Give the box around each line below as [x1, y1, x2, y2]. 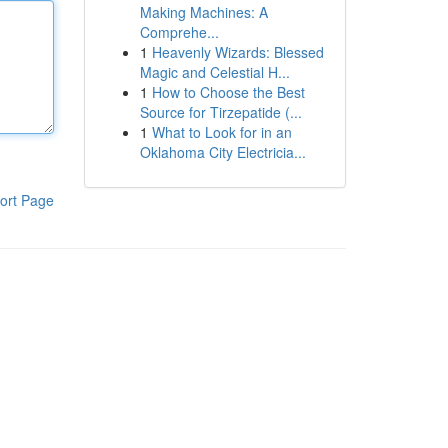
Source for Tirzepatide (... [139, 102, 302, 122]
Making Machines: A [139, 2, 268, 22]
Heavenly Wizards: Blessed [151, 42, 324, 62]
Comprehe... [139, 22, 219, 42]
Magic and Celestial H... [139, 62, 290, 82]
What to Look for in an [151, 122, 292, 142]
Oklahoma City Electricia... [139, 142, 306, 162]
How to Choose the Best [151, 82, 305, 102]
